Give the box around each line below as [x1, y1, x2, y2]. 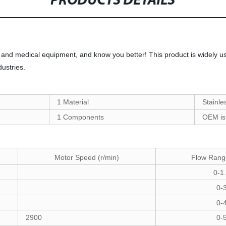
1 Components [57, 113, 104, 121]
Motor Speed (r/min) [54, 153, 119, 161]
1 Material [57, 98, 89, 106]
